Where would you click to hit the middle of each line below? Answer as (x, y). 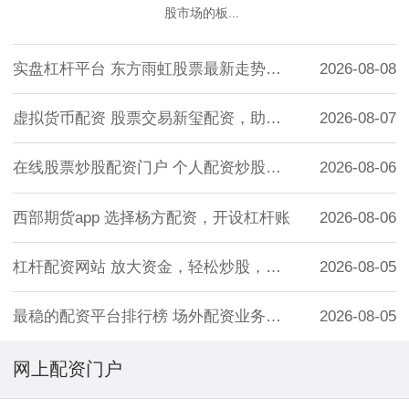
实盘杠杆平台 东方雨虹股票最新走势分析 (273, 69)
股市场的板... (202, 12)
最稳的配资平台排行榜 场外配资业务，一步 (273, 317)
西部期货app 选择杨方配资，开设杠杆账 (152, 217)
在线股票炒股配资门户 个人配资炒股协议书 (273, 168)
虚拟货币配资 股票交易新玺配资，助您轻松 (273, 119)
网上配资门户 (68, 369)
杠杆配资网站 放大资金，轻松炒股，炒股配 (273, 267)
